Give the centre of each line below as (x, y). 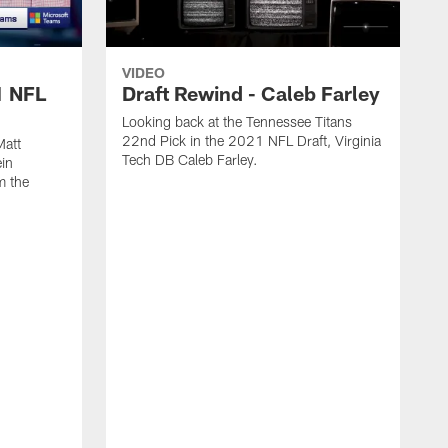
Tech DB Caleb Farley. (190, 159)
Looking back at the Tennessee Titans (237, 121)
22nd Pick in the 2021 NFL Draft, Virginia (251, 140)
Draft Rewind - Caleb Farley (251, 92)
